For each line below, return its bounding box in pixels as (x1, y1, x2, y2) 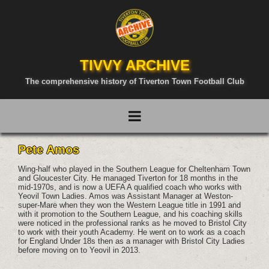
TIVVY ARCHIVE (79, 57, 190, 73)
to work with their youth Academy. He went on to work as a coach (18, 228, 246, 237)
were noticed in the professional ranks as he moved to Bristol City (18, 219, 247, 228)
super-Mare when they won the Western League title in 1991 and (18, 201, 241, 210)
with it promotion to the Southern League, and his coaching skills (18, 210, 243, 219)
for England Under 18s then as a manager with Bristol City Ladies (18, 237, 246, 246)
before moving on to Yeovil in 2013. (18, 246, 141, 255)
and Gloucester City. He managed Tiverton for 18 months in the (18, 174, 238, 183)
